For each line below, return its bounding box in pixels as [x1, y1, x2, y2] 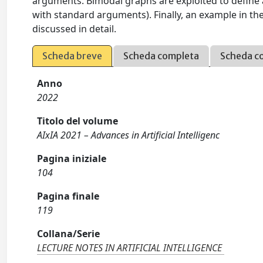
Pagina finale [37, 190, 100, 203]
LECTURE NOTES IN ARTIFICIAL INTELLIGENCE [37, 241, 222, 254]
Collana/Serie [37, 227, 100, 240]
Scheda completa [123, 50, 200, 62]
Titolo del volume [37, 114, 119, 127]
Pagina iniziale [37, 152, 107, 165]
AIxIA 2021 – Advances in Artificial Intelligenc [37, 129, 220, 141]
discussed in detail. [32, 22, 117, 35]
